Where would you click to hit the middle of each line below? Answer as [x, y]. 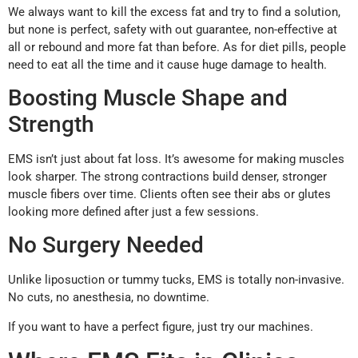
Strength [51, 125]
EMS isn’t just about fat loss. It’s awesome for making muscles [176, 159]
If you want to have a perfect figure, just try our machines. [161, 326]
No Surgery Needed [106, 245]
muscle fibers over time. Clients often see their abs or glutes [169, 195]
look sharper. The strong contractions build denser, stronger [167, 177]
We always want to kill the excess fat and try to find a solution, [174, 12]
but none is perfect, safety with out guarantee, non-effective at [173, 29]
